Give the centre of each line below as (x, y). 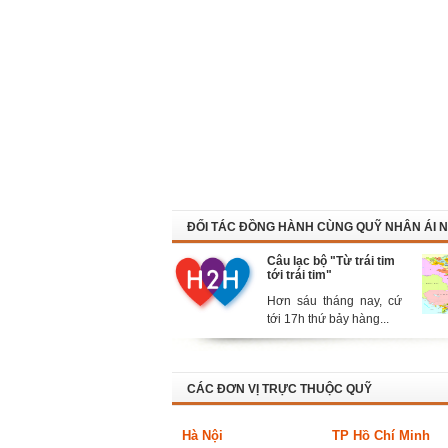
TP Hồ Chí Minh (381, 435)
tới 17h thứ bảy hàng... (328, 319)
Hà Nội (202, 435)
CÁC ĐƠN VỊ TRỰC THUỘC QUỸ (279, 389)
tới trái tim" (299, 275)
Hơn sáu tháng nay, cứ (334, 301)
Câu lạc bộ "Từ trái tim (331, 261)
